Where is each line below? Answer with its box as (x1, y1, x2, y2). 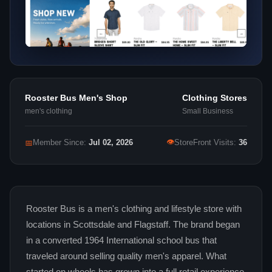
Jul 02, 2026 (89, 138, 133, 148)
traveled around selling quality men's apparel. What (26, 251, 226, 262)
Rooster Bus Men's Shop (25, 93, 127, 103)
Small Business (182, 107, 233, 116)
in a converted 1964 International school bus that (26, 236, 217, 246)
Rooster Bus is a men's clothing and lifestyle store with (26, 204, 242, 214)
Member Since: (33, 138, 89, 148)
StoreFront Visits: (174, 138, 239, 148)
